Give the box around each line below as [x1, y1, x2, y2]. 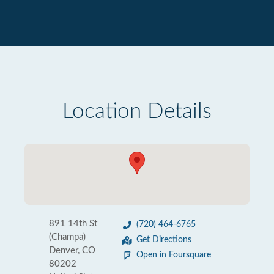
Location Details [62, 101, 212, 122]
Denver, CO [49, 246, 95, 255]
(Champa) [49, 232, 86, 242]
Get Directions [136, 235, 191, 244]
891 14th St [49, 219, 97, 228]
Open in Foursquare [136, 251, 211, 259]
